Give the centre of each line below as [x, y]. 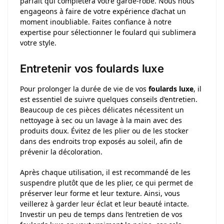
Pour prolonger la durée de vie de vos [84, 89]
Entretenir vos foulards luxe [92, 69]
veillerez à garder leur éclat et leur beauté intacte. [104, 203]
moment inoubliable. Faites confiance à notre [96, 21]
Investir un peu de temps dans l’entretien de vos [101, 214]
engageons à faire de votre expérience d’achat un [103, 11]
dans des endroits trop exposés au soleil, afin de [101, 141]
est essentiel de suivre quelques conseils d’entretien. [109, 99]
